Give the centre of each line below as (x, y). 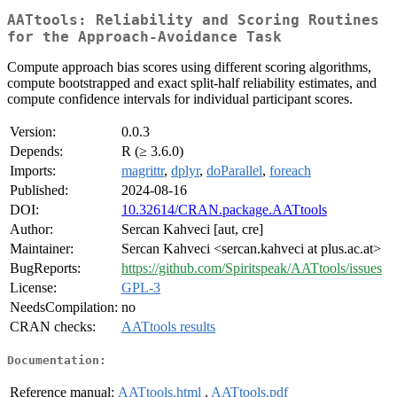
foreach (290, 171)
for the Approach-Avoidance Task (144, 37)
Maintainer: (42, 249)
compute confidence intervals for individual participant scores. (180, 99)
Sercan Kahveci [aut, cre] (192, 230)
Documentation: (57, 360)
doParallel (234, 171)
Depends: (36, 152)
